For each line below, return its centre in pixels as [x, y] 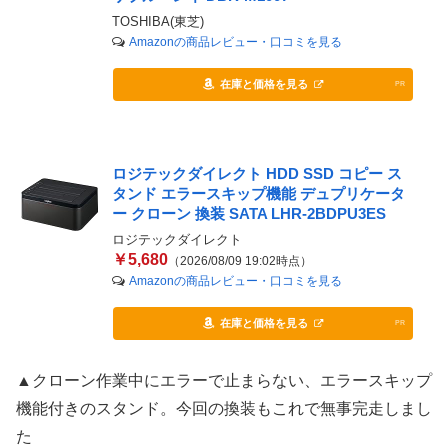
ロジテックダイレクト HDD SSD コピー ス [256, 173]
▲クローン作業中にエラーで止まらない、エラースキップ [224, 380]
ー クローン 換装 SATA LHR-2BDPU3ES [248, 213]
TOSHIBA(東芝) [157, 21]
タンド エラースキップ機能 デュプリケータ [258, 193]
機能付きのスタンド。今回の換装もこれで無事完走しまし [224, 408]
